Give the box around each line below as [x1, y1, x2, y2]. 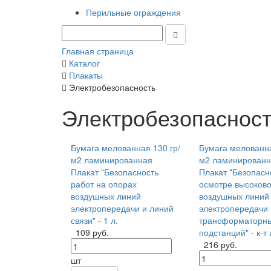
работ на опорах [71, 178, 137, 190]
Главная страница [62, 45, 134, 57]
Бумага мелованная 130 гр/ [71, 142, 180, 154]
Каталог [69, 57, 100, 69]
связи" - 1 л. [71, 214, 118, 226]
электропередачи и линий [71, 202, 174, 214]
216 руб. [203, 238, 237, 250]
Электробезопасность [69, 81, 155, 93]
